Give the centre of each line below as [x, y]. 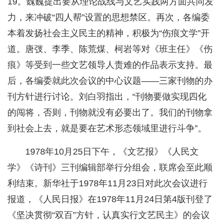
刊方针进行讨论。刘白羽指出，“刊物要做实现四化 [107, 97]
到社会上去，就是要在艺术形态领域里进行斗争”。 [107, 129]
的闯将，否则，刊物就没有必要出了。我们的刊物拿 [110, 113]
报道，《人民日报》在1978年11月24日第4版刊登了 [110, 199]
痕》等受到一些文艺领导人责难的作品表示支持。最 [110, 65]
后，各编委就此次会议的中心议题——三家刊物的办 [110, 81]
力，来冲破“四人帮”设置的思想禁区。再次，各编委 [109, 18]
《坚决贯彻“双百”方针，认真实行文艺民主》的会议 [109, 215]
